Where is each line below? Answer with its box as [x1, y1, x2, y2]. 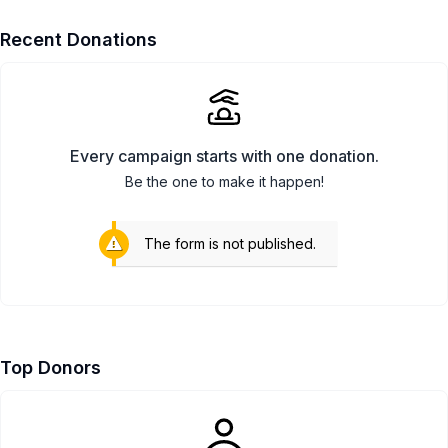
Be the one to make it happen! [124, 173, 324, 190]
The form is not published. [143, 235, 316, 252]
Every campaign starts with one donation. [69, 146, 379, 166]
